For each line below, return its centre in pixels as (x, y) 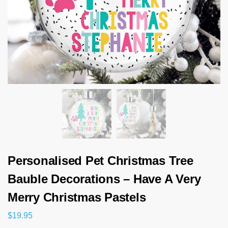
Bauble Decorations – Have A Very (104, 179)
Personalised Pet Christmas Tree (101, 161)
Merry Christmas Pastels (77, 197)
